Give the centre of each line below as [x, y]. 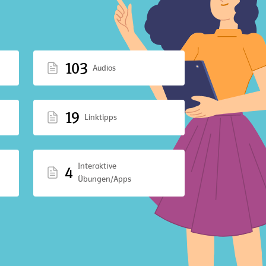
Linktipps [100, 117]
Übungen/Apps [104, 179]
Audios [104, 68]
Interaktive [97, 166]
